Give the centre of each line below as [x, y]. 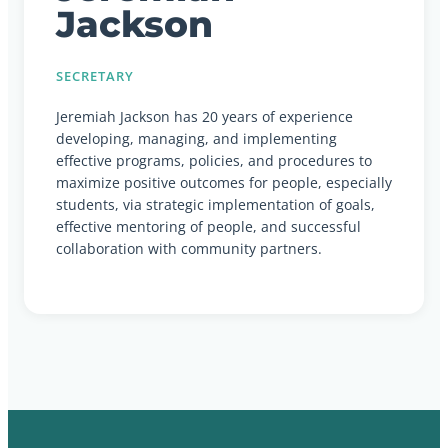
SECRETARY [95, 75]
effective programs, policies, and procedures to [214, 160]
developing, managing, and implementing [196, 138]
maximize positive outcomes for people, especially [224, 182]
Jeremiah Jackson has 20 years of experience [204, 116]
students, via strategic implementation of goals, [215, 204]
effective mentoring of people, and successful [208, 226]
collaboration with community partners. [189, 248]
